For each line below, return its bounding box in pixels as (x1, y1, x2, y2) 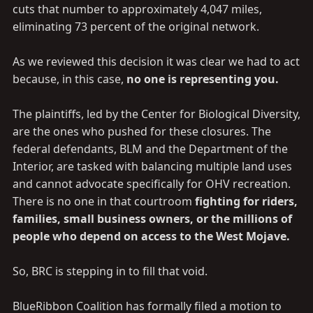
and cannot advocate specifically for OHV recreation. (13, 176, 291, 191)
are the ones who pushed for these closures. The (13, 124, 271, 139)
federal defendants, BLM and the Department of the (13, 141, 288, 156)
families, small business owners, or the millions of (13, 211, 292, 226)
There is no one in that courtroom (13, 194, 195, 209)
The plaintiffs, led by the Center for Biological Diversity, (13, 106, 300, 122)
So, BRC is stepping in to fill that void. (13, 263, 208, 279)
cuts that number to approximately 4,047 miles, (13, 1, 262, 17)
